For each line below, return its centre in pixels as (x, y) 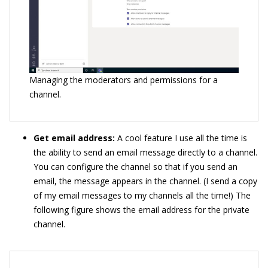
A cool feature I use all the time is (182, 138)
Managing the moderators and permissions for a (124, 80)
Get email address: (75, 138)
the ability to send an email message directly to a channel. (145, 152)
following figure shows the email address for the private (141, 209)
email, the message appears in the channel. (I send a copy (145, 181)
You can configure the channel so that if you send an (135, 166)
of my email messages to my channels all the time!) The (142, 195)
